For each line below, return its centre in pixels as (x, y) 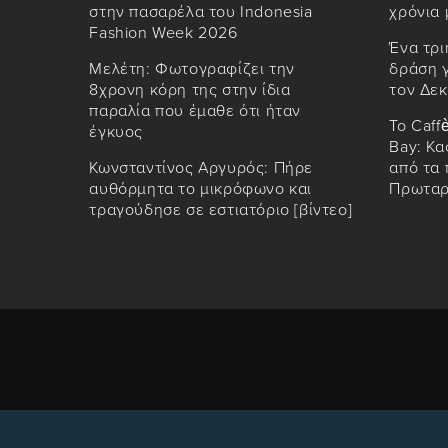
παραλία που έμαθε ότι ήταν (195, 111)
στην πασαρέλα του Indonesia (201, 12)
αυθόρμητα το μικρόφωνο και (201, 189)
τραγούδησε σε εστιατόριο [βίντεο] (221, 210)
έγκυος (116, 132)
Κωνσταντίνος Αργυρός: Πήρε (201, 168)
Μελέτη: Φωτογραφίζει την (192, 69)
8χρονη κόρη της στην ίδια (190, 90)
